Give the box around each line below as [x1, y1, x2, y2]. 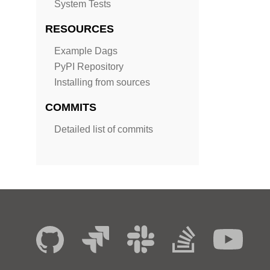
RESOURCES [45, 22, 114, 35]
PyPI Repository [54, 61, 124, 72]
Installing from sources [54, 77, 150, 88]
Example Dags [54, 45, 118, 57]
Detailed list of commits [54, 124, 153, 135]
